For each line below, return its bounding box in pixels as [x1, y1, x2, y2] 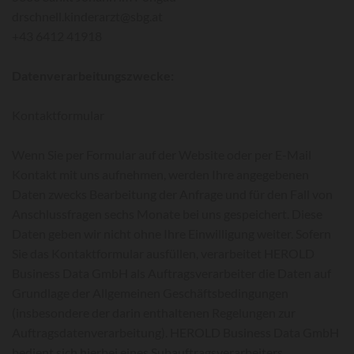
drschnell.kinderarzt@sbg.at [12, 9, 163, 24]
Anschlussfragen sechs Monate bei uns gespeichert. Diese [12, 206, 322, 221]
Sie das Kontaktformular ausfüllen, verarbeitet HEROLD [12, 246, 314, 261]
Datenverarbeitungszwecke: [12, 68, 174, 83]
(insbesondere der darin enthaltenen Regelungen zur [12, 305, 296, 320]
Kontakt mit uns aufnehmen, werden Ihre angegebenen [12, 167, 309, 182]
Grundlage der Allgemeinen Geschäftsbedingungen [12, 285, 288, 300]
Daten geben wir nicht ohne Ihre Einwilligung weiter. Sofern [12, 226, 331, 241]
